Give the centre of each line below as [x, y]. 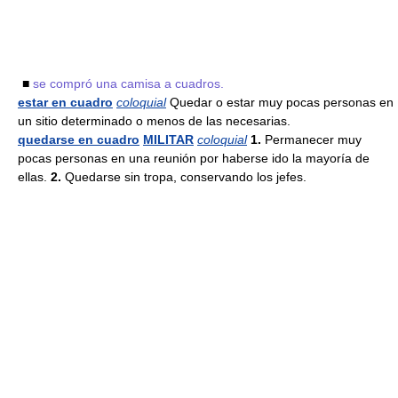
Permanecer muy [313, 139]
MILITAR [168, 139]
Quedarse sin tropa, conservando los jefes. [186, 177]
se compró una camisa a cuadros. [128, 84]
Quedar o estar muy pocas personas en [280, 102]
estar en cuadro [65, 102]
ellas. [34, 177]
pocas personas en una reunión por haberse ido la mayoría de [194, 158]
